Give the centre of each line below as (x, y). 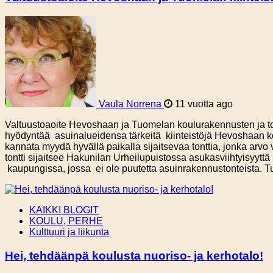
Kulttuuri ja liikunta (69, 232)
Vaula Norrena (130, 104)
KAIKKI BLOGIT (64, 210)
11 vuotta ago (203, 104)
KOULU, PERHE (66, 221)
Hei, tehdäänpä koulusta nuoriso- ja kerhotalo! (134, 255)
